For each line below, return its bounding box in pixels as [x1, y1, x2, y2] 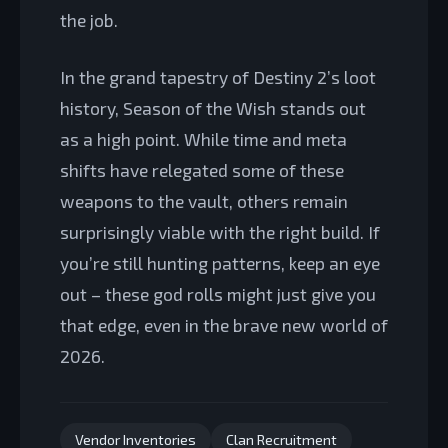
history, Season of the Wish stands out [60, 97, 366, 120]
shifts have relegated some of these [60, 159, 344, 182]
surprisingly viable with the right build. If [60, 221, 380, 244]
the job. [60, 8, 118, 31]
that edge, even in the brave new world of [60, 314, 388, 337]
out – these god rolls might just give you [60, 283, 376, 306]
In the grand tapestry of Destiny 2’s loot [60, 66, 376, 89]
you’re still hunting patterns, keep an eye [60, 252, 380, 275]
